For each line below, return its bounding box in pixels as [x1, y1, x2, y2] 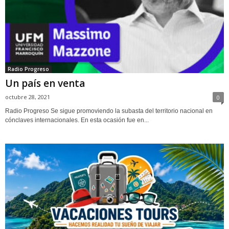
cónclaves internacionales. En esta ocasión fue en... [5, 116, 149, 124]
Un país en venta [5, 76, 85, 90]
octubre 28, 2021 [5, 93, 50, 101]
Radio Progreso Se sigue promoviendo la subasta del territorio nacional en [5, 107, 213, 114]
